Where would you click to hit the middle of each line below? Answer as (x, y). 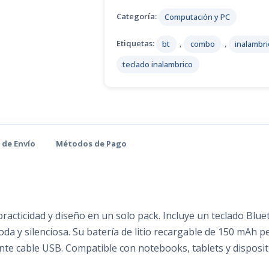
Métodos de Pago (91, 143)
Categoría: (138, 17)
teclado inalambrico (158, 65)
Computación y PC (198, 17)
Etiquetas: (136, 44)
